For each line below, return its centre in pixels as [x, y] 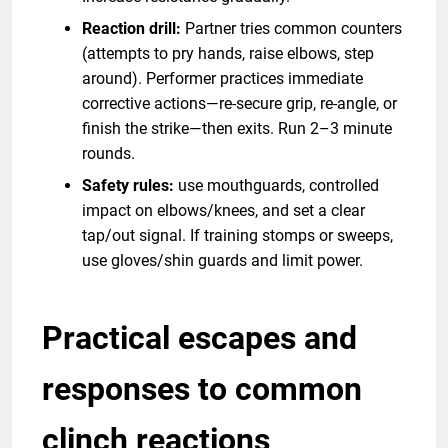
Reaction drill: [131, 28]
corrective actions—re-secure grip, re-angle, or [239, 103]
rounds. [108, 153]
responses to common [202, 388]
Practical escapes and [199, 337]
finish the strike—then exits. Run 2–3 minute [237, 128]
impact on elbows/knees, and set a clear [223, 210]
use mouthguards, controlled [276, 185]
